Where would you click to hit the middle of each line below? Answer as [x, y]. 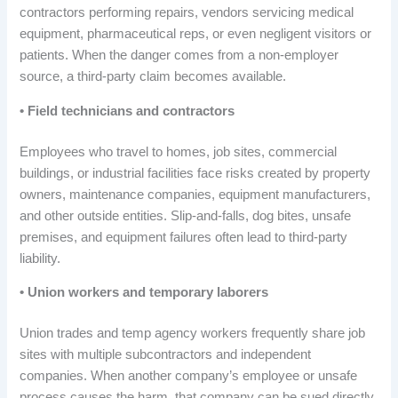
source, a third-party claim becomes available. [153, 77]
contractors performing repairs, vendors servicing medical [187, 13]
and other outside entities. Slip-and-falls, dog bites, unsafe [186, 215]
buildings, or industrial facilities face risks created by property [195, 173]
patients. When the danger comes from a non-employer [179, 56]
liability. [40, 258]
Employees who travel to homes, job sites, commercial [179, 151]
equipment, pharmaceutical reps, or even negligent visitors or [196, 34]
